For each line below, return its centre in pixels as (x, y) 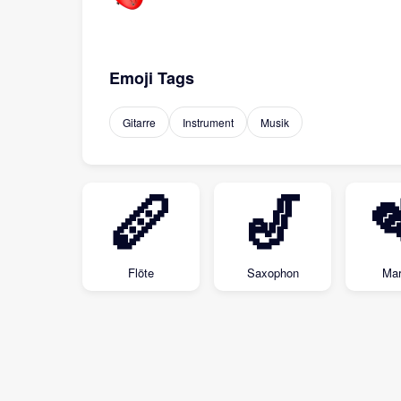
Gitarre (139, 122)
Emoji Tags (152, 78)
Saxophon (273, 273)
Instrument (208, 122)
